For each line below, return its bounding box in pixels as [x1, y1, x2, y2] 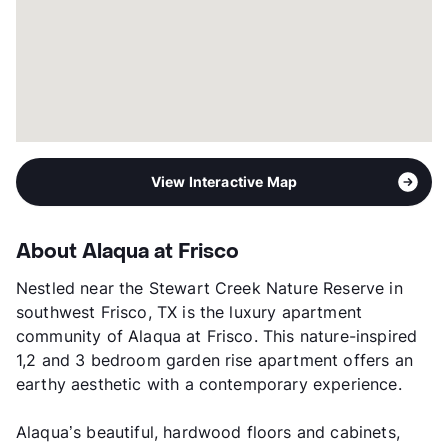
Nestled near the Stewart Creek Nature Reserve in [16, 278, 403, 299]
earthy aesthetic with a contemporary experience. [16, 374, 402, 395]
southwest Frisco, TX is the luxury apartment [16, 302, 363, 323]
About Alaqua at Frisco [16, 239, 239, 266]
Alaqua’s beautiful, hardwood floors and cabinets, [16, 422, 400, 443]
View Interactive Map [150, 173, 298, 191]
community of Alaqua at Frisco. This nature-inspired [16, 326, 418, 347]
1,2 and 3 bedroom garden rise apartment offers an [16, 350, 413, 371]
